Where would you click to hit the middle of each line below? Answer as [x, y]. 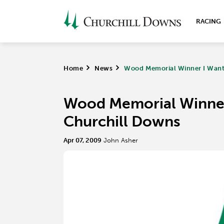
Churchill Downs [122, 121]
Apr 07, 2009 [82, 140]
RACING [208, 21]
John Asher [121, 140]
